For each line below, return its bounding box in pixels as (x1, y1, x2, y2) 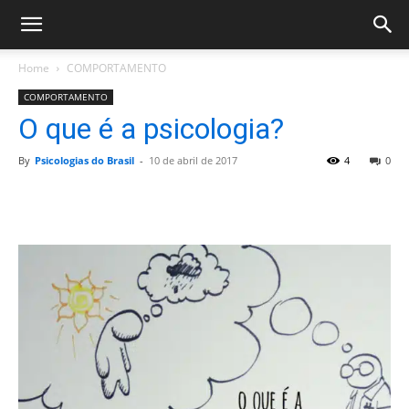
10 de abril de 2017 (149, 153, 237, 167)
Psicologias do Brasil (35, 153, 134, 167)
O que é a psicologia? (18, 111, 284, 146)
